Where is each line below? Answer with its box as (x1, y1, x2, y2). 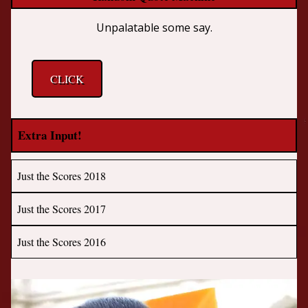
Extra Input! (18, 126, 82, 144)
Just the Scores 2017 (17, 201, 107, 217)
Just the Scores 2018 (17, 168, 107, 184)
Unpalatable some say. (96, 20, 212, 36)
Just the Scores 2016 (17, 234, 107, 250)
